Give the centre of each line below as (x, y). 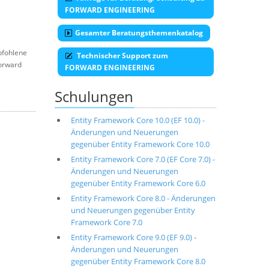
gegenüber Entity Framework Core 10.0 (140, 144)
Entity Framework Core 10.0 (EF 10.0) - (138, 120)
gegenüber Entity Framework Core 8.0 (138, 261)
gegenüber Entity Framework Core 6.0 (138, 183)
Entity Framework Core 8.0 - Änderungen (143, 198)
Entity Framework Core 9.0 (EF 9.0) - (133, 237)
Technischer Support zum (122, 56)
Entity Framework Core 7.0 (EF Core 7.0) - (143, 159)
